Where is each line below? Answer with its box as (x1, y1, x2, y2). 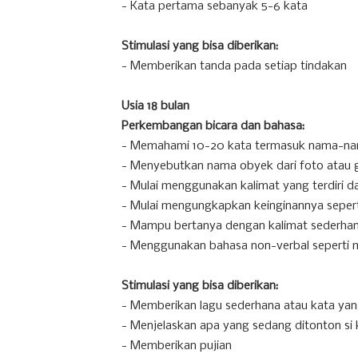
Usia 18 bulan (121, 100, 189, 113)
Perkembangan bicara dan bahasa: (121, 120, 304, 133)
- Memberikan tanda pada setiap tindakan (121, 60, 347, 73)
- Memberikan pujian (121, 340, 232, 352)
